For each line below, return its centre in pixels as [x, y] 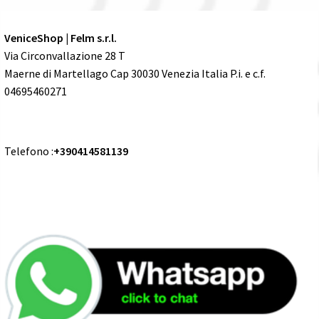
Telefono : [29, 151]
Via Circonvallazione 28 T [65, 55]
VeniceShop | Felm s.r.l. [61, 37]
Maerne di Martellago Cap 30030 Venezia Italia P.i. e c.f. [135, 73]
